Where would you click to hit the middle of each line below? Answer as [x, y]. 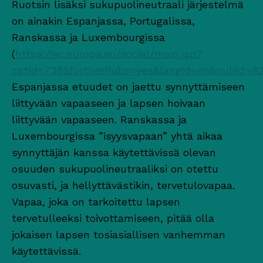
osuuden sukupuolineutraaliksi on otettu [115, 168]
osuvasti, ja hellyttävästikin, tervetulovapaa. [123, 185]
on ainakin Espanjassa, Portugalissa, [103, 21]
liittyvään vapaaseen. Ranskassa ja [99, 119]
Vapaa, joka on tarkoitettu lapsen [96, 201]
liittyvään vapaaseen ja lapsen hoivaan [109, 103]
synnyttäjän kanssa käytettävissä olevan [114, 152]
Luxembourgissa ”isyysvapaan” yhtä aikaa [117, 136]
